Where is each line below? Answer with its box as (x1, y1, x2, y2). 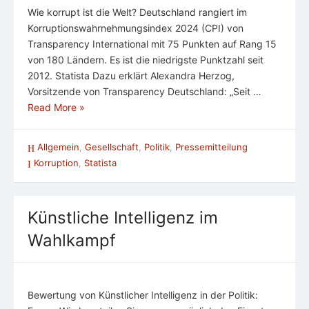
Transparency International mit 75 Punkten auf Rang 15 (28, 37, 277, 50)
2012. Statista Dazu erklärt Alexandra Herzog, (28, 69, 235, 81)
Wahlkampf (28, 230, 116, 251)
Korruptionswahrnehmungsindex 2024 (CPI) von (28, 21, 243, 34)
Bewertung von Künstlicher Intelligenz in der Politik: (28, 289, 258, 301)
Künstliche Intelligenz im (28, 208, 218, 228)
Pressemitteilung (175, 141, 248, 152)
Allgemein (37, 141, 79, 152)
